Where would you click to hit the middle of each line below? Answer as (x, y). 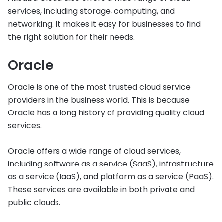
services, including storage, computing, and (91, 11)
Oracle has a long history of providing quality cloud (106, 113)
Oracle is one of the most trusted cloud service (99, 87)
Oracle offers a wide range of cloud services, (94, 151)
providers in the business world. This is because (99, 100)
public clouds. (34, 202)
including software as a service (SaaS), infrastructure (111, 164)
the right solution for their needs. (71, 37)
